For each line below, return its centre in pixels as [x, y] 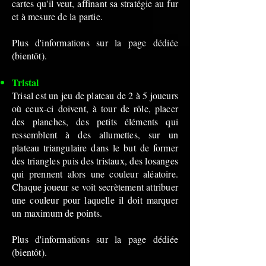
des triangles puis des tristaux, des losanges [95, 161]
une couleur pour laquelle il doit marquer [95, 200]
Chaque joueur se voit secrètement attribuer [95, 187]
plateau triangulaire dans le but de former [95, 148]
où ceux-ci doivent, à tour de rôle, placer [95, 108]
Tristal [26, 82]
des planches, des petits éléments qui [95, 121]
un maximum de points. [57, 213]
